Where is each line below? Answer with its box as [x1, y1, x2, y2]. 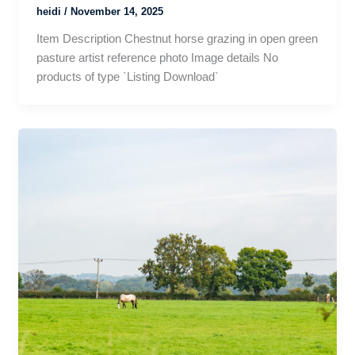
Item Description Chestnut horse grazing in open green [36, 32, 318, 45]
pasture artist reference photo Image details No [36, 51, 278, 64]
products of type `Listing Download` [36, 70, 219, 83]
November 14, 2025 [70, 6, 163, 17]
